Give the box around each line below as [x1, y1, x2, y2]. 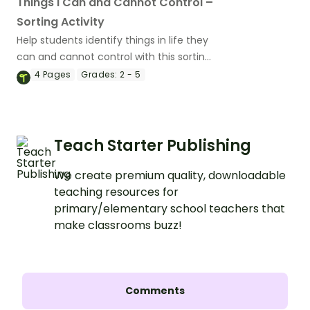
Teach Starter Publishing [54, 135, 251, 157]
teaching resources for [54, 184, 179, 201]
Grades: [81, 69, 118, 81]
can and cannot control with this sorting [17, 50, 211, 64]
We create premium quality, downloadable [54, 167, 286, 184]
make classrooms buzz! [54, 217, 182, 234]
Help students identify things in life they [17, 33, 208, 48]
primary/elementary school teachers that [54, 201, 285, 217]
